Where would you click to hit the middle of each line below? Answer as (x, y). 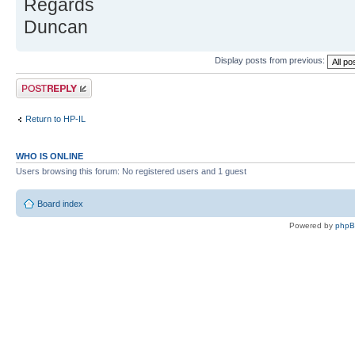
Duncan (56, 27)
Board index (60, 204)
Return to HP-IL (55, 119)
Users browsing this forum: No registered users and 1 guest (131, 171)
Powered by (312, 226)
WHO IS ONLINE (50, 156)
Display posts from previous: (271, 61)
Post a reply (39, 83)
